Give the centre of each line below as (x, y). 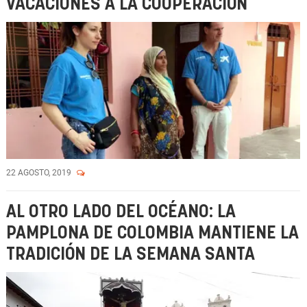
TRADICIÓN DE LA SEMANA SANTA (131, 255)
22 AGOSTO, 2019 (40, 173)
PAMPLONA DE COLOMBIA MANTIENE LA (152, 233)
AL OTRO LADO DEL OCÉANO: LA (121, 212)
